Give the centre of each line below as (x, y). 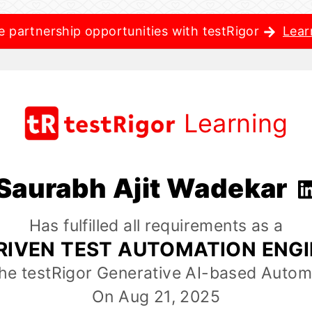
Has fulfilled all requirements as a (156, 226)
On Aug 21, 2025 (156, 297)
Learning (236, 123)
